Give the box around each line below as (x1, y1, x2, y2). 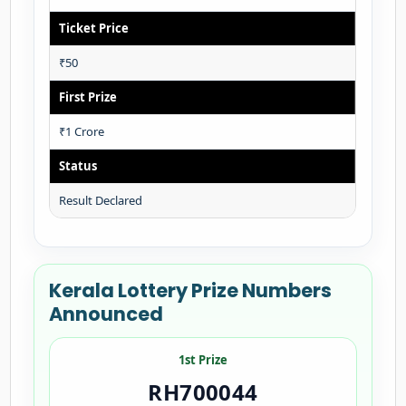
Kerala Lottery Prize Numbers (49, 277, 333, 304)
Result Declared (59, 192, 143, 208)
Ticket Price (59, 20, 130, 36)
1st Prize (179, 352, 227, 368)
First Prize (59, 89, 118, 105)
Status (59, 158, 98, 174)
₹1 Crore (59, 123, 105, 140)
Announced (49, 301, 164, 327)
